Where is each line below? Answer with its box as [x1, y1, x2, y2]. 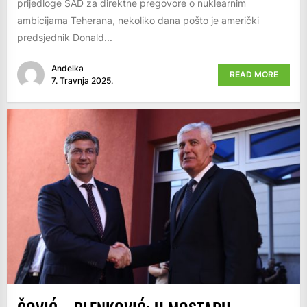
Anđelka [51, 62, 84, 73]
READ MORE [230, 69, 278, 79]
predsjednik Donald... [17, 31, 112, 43]
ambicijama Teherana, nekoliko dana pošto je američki [17, 14, 259, 26]
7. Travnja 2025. [51, 75, 113, 86]
